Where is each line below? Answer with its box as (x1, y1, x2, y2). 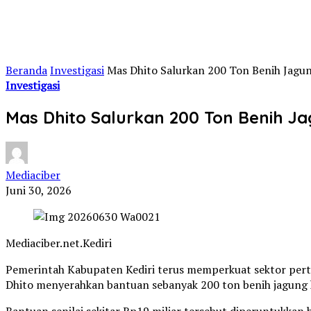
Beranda (6, 62, 47, 78)
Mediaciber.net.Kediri (6, 235, 112, 251)
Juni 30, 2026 (6, 182, 72, 198)
